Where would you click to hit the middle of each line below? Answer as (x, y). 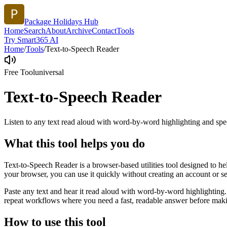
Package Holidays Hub (61, 22)
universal (49, 72)
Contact (104, 31)
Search (35, 31)
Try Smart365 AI (31, 40)
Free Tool (20, 72)
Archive (79, 31)
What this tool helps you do (74, 143)
